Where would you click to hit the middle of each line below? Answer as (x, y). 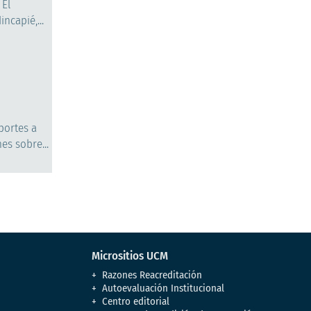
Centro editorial (136, 301)
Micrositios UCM (130, 255)
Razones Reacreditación (152, 275)
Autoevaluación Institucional (163, 288)
